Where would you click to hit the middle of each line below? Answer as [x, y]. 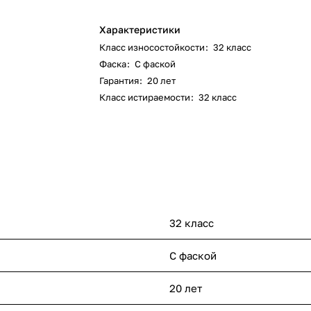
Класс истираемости [145, 97]
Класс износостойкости [152, 47]
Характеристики [140, 30]
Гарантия [119, 81]
